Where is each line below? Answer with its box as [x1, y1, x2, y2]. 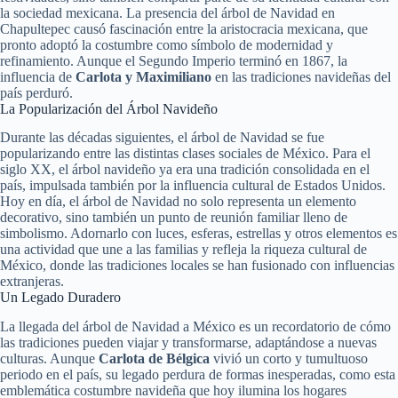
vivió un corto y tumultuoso [210, 351, 368, 367]
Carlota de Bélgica [99, 351, 210, 367]
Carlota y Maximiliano [72, 68, 211, 84]
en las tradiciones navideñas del [211, 68, 391, 84]
